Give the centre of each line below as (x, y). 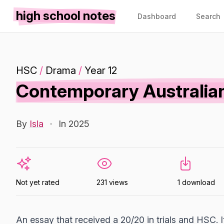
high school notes (66, 16)
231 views (112, 182)
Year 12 (101, 70)
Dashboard (157, 16)
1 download (196, 182)
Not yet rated (38, 182)
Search (208, 16)
